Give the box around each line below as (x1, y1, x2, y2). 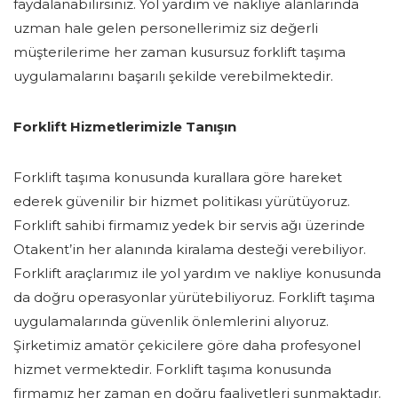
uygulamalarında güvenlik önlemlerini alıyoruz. (13, 313, 329, 330)
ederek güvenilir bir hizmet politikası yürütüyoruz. (13, 193, 350, 211)
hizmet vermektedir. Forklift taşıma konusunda (13, 361, 331, 378)
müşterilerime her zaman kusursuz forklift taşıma (13, 44, 346, 61)
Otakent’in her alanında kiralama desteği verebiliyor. (13, 241, 366, 259)
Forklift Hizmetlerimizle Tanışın (13, 118, 236, 136)
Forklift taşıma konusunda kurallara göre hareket (13, 169, 342, 187)
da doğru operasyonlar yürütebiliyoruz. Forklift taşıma (13, 289, 375, 306)
